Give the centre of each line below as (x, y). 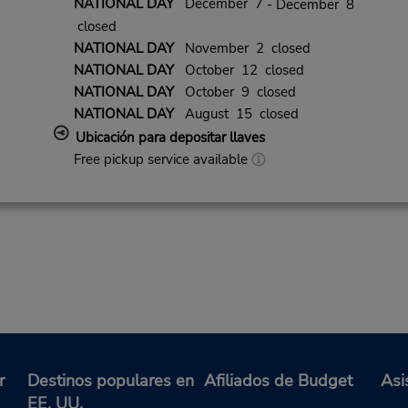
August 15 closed (236, 114)
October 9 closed (235, 92)
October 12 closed (239, 71)
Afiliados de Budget (278, 381)
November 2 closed (242, 49)
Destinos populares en (111, 381)
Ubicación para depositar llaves (170, 138)
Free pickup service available (162, 160)
